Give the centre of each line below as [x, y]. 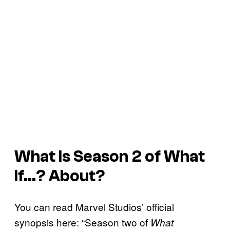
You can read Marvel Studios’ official [94, 207]
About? [77, 176]
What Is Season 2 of [89, 156]
